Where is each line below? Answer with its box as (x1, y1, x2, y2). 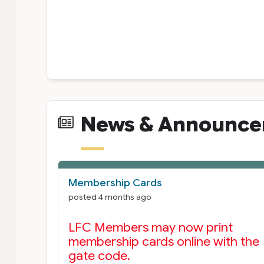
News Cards (57, 161, 143, 181)
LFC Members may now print (68, 219, 233, 235)
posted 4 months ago (68, 192, 152, 202)
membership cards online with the (68, 233, 260, 249)
